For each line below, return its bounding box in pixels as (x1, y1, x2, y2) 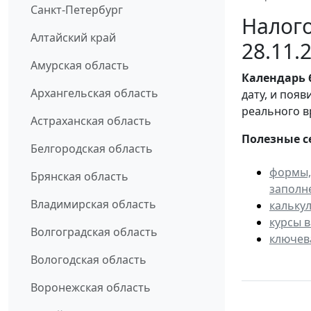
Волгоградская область (31, 224, 158, 240)
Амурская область (31, 58, 129, 74)
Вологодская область (31, 252, 146, 268)
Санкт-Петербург (31, 2, 123, 18)
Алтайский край (31, 30, 116, 46)
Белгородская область (31, 141, 153, 157)
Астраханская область (31, 113, 151, 129)
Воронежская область (31, 280, 151, 296)
